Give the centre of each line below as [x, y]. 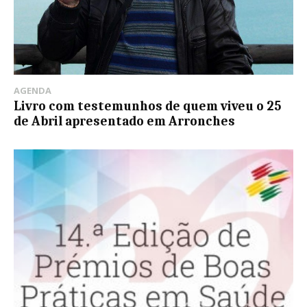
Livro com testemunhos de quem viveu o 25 [147, 107]
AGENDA [33, 91]
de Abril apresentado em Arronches [124, 122]
